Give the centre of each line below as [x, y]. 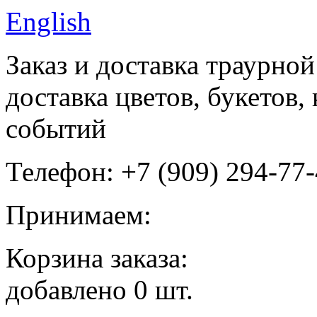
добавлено [70, 290]
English [48, 22]
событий [56, 128]
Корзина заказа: [97, 258]
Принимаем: [79, 215]
